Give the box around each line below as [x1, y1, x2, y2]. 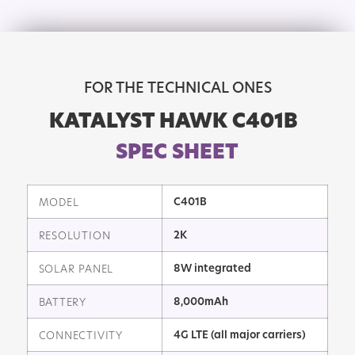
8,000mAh [173, 294, 228, 309]
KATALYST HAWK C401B [49, 107, 299, 136]
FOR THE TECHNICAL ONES [83, 78, 272, 97]
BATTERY [38, 295, 87, 309]
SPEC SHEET [116, 138, 239, 166]
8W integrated [173, 261, 251, 276]
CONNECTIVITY [38, 328, 123, 342]
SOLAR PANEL [38, 261, 114, 276]
